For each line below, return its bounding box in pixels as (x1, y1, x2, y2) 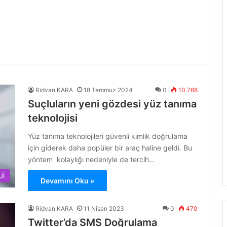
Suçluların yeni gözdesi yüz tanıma (28, 98, 197, 110)
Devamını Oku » (41, 176, 94, 185)
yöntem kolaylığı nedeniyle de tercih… (28, 155, 155, 164)
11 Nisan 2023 (84, 205, 124, 212)
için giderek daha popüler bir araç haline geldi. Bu (28, 143, 192, 152)
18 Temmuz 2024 (84, 86, 133, 94)
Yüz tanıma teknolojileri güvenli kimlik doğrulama (28, 132, 187, 140)
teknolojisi (28, 112, 78, 124)
